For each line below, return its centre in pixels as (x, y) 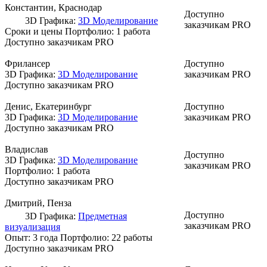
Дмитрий (24, 203)
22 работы (132, 237)
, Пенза (57, 203)
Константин (29, 7)
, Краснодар (78, 7)
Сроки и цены (34, 31)
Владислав (27, 149)
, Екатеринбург (61, 106)
